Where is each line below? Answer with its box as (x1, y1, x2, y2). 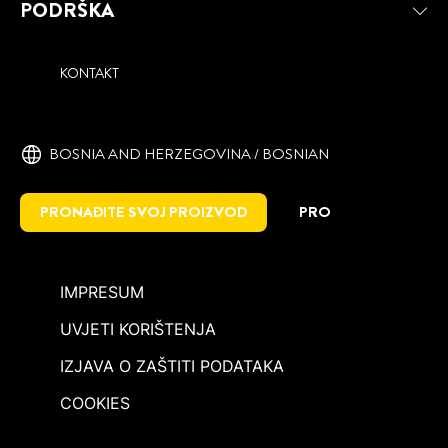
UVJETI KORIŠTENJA (60, 319, 216, 340)
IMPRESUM (60, 282, 144, 303)
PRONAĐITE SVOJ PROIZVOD (40, 201, 247, 224)
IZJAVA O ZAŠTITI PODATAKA (60, 356, 284, 377)
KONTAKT (60, 63, 119, 84)
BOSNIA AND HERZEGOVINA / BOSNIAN (49, 143, 329, 166)
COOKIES (60, 393, 130, 414)
